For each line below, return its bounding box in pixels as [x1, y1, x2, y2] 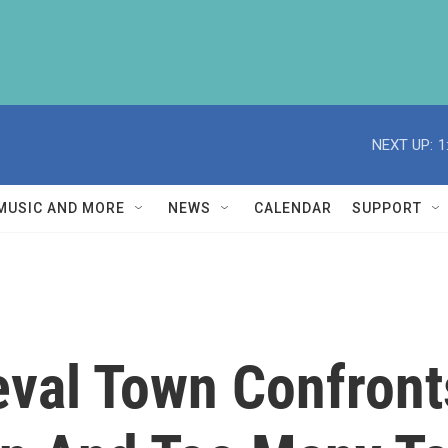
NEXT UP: [372, 135, 433, 154]
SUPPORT [352, 200, 422, 216]
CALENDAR [254, 200, 332, 216]
